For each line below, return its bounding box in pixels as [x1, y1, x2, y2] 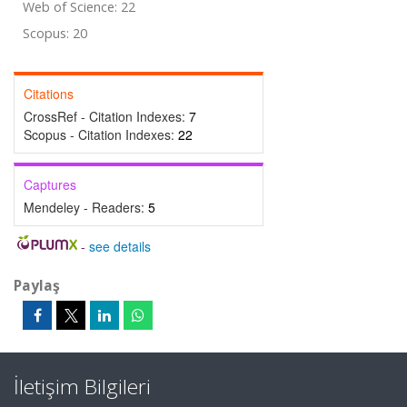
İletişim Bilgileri [14, 372, 151, 401]
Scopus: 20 [23, 25, 87, 42]
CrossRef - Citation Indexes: [24, 107, 189, 125]
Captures [24, 175, 76, 194]
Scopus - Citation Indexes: [24, 125, 178, 144]
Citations [24, 84, 74, 103]
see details [88, 237, 151, 255]
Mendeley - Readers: [24, 198, 148, 216]
